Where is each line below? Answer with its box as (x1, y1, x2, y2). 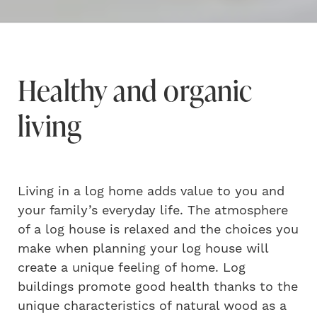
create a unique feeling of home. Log (18, 260, 246, 277)
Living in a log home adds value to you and (18, 183, 284, 200)
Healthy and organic (18, 71, 253, 110)
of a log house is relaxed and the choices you (18, 221, 299, 238)
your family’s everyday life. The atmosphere (18, 202, 288, 219)
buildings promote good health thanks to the (18, 279, 298, 296)
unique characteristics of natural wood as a (18, 298, 287, 315)
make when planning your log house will (18, 241, 268, 258)
